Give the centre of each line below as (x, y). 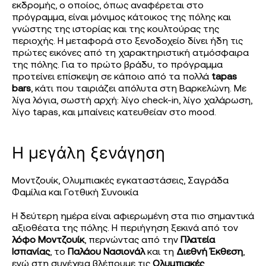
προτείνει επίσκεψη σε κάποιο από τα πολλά (112, 77)
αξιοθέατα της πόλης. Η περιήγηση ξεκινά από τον (125, 229)
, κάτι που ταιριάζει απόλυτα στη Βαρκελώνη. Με (139, 89)
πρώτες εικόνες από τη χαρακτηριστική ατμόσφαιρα (130, 53)
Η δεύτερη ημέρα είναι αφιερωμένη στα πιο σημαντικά (133, 217)
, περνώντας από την (132, 240)
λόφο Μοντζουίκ (48, 240)
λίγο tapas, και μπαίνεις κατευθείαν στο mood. (114, 113)
